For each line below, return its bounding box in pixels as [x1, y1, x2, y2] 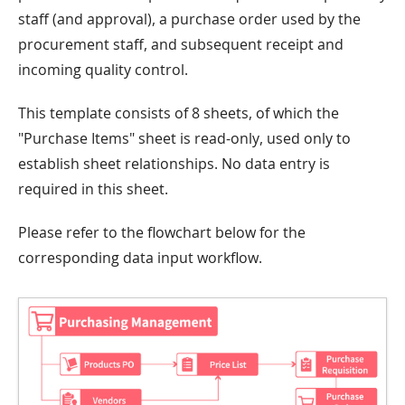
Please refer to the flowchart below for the [18, 222, 306, 243]
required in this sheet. [18, 179, 168, 200]
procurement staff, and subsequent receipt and [18, 34, 344, 55]
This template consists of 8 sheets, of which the [18, 103, 339, 124]
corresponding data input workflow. [18, 248, 262, 268]
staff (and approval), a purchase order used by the [18, 9, 361, 30]
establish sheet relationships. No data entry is [18, 154, 330, 174]
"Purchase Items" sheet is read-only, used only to [18, 128, 351, 149]
